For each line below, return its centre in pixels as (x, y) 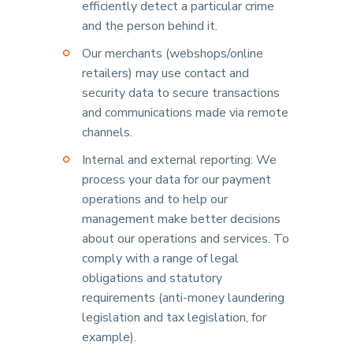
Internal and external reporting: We (179, 160)
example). (109, 337)
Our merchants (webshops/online (173, 54)
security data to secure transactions (181, 93)
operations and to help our (155, 199)
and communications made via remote (185, 113)
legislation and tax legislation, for (174, 318)
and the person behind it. (150, 26)
